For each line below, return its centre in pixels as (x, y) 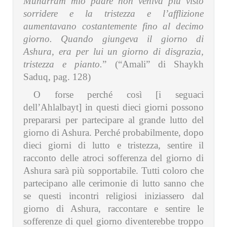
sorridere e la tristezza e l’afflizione (113, 14)
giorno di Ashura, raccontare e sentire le (113, 209)
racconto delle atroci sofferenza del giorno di (113, 158)
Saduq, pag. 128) (57, 77)
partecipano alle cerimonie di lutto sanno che (113, 183)
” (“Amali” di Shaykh (153, 64)
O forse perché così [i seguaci (119, 95)
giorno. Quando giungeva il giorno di (113, 39)
